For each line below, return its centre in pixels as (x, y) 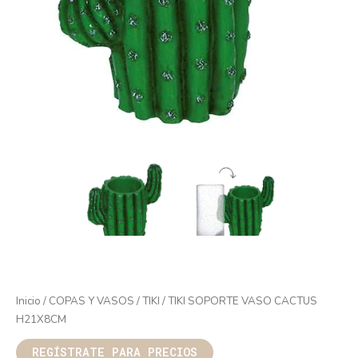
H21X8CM (41, 319)
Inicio (28, 300)
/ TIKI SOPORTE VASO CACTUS (239, 300)
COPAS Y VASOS (91, 300)
